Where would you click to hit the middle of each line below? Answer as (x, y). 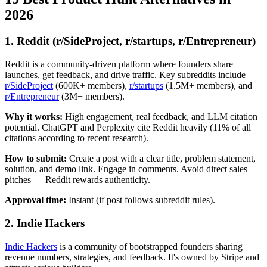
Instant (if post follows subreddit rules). (141, 200)
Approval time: (35, 200)
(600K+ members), (91, 86)
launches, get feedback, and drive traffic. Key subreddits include (125, 75)
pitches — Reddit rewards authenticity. (77, 180)
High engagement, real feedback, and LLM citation (160, 117)
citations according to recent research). (77, 138)
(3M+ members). (92, 97)
